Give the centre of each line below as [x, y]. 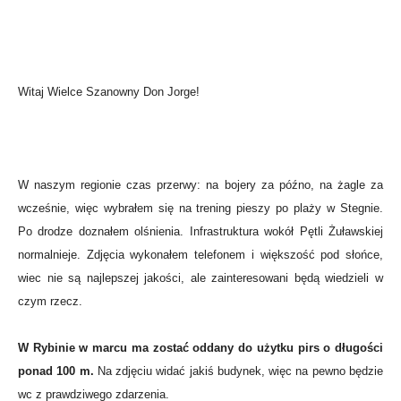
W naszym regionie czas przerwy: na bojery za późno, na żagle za [200, 185]
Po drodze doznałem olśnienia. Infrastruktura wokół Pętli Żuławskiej [200, 231]
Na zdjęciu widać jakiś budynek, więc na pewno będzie [239, 371]
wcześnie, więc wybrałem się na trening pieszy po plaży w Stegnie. [200, 208]
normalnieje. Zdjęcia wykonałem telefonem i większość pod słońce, [200, 255]
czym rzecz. [50, 301]
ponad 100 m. [56, 371]
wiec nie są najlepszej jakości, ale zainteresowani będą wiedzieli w [200, 278]
